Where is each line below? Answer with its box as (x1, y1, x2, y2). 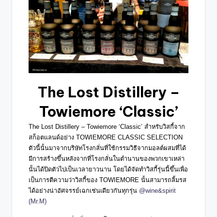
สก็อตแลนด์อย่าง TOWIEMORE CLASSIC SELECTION (29, 133, 183, 141)
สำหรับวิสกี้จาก (144, 123, 185, 130)
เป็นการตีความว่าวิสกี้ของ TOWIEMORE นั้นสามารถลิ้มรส (29, 176, 186, 184)
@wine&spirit (139, 186, 176, 194)
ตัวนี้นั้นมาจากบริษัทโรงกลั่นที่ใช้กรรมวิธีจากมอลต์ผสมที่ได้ (29, 144, 186, 152)
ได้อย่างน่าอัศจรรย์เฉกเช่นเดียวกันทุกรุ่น (29, 186, 139, 194)
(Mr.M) (29, 197, 46, 205)
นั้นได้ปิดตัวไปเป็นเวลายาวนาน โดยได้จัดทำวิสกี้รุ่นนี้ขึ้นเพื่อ (29, 165, 188, 173)
